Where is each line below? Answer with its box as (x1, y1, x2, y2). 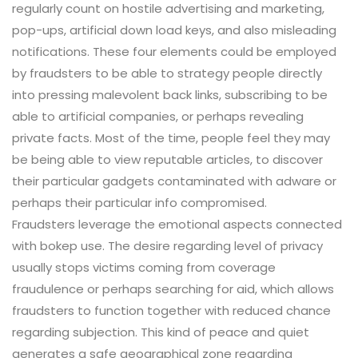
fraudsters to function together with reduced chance (12, 302, 331, 320)
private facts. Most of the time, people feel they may (12, 129, 330, 147)
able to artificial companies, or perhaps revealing (12, 108, 304, 125)
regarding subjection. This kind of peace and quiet (12, 324, 309, 341)
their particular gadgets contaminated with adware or (12, 173, 336, 190)
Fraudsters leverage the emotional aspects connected (12, 216, 342, 233)
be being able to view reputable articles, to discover (12, 151, 323, 169)
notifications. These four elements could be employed (12, 43, 336, 61)
